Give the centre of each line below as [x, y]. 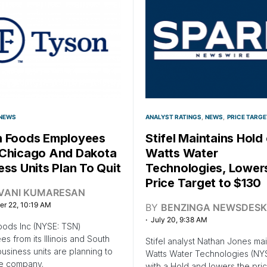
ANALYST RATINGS [173, 117]
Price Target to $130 [203, 183]
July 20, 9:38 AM [179, 219]
